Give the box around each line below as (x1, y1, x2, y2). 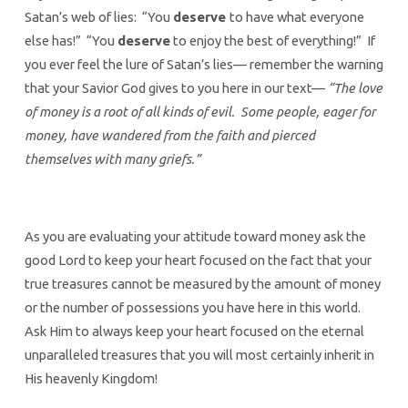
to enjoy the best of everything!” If (169, 32, 375, 48)
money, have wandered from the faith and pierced (24, 127, 315, 143)
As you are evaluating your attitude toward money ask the (24, 229, 366, 245)
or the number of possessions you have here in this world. (24, 300, 363, 316)
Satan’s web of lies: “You (24, 8, 173, 25)
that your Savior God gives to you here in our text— (24, 79, 328, 96)
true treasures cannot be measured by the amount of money (24, 276, 381, 292)
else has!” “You (24, 32, 117, 48)
